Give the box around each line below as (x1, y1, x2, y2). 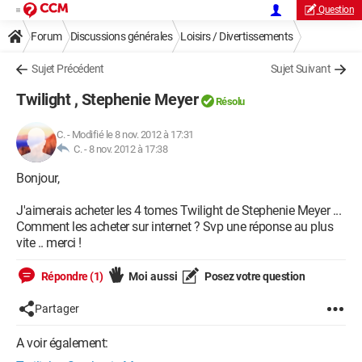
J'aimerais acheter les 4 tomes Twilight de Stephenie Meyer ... (16, 203, 341, 218)
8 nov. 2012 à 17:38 (88, 143, 167, 155)
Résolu (215, 95, 245, 107)
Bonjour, (16, 170, 59, 186)
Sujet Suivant (270, 62, 330, 75)
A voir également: (16, 335, 108, 351)
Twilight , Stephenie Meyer (16, 90, 198, 109)
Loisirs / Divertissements (180, 30, 293, 43)
